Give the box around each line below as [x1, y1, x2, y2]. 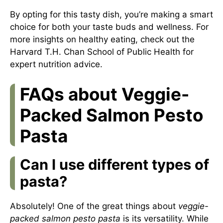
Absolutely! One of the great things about [10, 201, 178, 211]
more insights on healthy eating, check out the [10, 34, 195, 44]
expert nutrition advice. [10, 59, 103, 69]
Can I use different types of [20, 155, 209, 173]
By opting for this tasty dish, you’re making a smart [10, 9, 213, 19]
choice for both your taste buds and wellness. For [10, 22, 209, 32]
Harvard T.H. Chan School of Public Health [10, 47, 180, 57]
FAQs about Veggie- [20, 83, 189, 105]
